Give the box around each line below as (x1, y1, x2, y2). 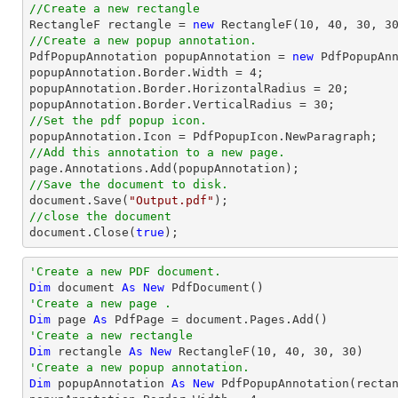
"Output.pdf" (129, 194, 214, 207)
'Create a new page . (29, 297, 171, 310)
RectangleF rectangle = (29, 18, 193, 31)
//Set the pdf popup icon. (29, 114, 207, 127)
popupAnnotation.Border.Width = (29, 66, 250, 79)
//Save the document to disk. (29, 178, 228, 191)
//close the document (29, 210, 171, 223)
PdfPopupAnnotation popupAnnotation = (29, 50, 292, 63)
